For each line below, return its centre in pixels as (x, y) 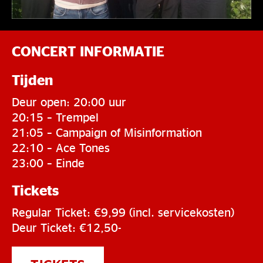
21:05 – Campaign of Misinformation (107, 132)
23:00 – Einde (48, 163)
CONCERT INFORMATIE (88, 51)
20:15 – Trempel (55, 117)
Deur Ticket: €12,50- (67, 227)
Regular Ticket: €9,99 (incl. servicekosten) (123, 212)
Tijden (32, 80)
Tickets (35, 190)
